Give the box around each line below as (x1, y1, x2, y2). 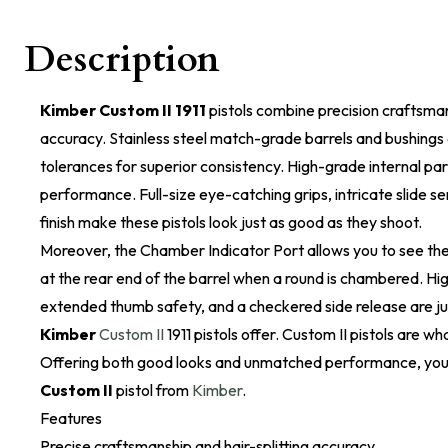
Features (40, 408, 102, 428)
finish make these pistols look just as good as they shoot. (40, 212, 422, 232)
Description (24, 35, 220, 84)
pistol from (113, 380, 192, 400)
